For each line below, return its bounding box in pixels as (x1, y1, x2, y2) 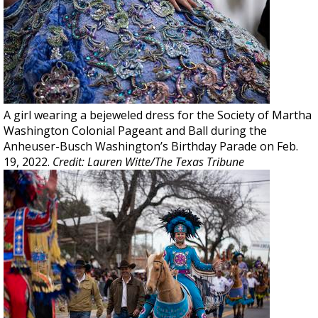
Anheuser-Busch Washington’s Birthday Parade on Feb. (4, 138, 298, 154)
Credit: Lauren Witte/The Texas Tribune (53, 154, 244, 170)
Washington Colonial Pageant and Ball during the (4, 123, 267, 138)
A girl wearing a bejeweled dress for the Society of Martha (4, 107, 312, 123)
